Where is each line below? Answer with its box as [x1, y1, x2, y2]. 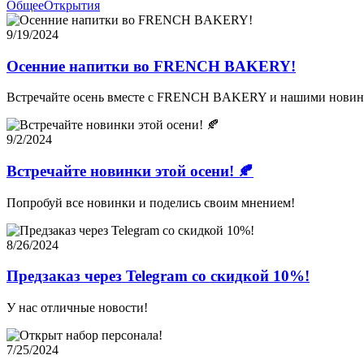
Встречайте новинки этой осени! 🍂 [6, 162, 253, 180]
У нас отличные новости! [6, 301, 151, 315]
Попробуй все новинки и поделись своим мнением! [6, 195, 295, 210]
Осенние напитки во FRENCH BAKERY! [6, 57, 296, 75]
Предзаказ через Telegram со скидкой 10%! [6, 267, 310, 285]
